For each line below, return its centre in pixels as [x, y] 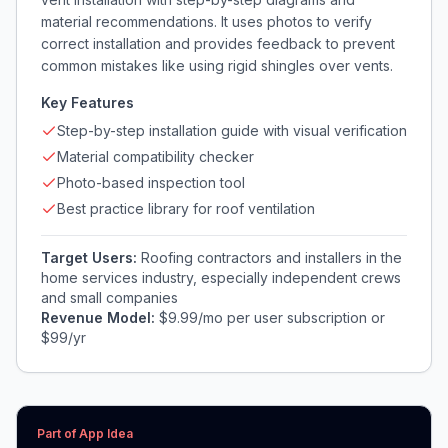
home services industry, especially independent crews [221, 277]
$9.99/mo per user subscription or [272, 317]
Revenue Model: [100, 317]
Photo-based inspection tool [151, 182]
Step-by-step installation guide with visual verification [232, 130]
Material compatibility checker [155, 156]
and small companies [109, 297]
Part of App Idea [85, 433]
